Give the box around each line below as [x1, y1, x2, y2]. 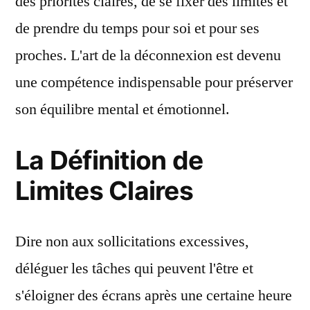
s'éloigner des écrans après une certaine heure [15, 286, 292, 305]
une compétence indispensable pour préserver [15, 73, 293, 92]
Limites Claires [15, 175, 193, 206]
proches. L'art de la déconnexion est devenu [15, 46, 281, 65]
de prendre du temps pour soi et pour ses [15, 19, 259, 38]
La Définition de [15, 145, 203, 176]
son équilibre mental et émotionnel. [15, 100, 230, 119]
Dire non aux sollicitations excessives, [15, 232, 249, 251]
